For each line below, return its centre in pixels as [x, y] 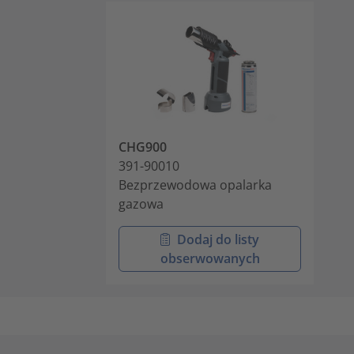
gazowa [141, 203]
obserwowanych [210, 258]
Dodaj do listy [218, 239]
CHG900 [143, 147]
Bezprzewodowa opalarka [195, 185]
